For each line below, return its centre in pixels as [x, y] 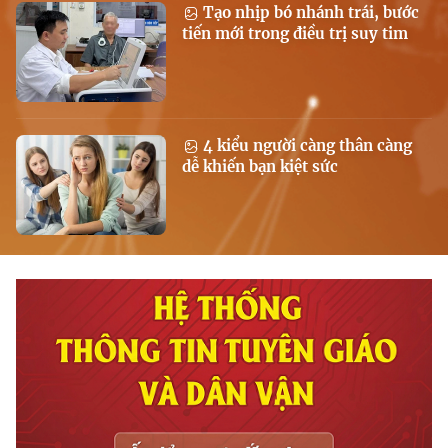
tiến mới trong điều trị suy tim [295, 33]
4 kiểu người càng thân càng [305, 145]
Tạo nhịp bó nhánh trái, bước [309, 12]
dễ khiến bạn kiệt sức [260, 166]
